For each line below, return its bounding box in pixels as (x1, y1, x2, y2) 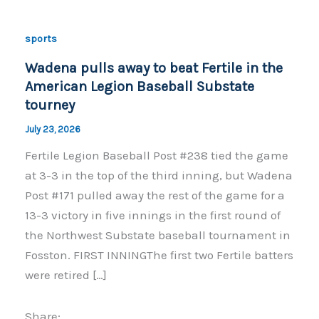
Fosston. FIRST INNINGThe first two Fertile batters (24, 247, 293, 262)
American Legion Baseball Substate (24, 78, 254, 95)
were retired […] (24, 267, 107, 282)
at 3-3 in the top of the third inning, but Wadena (24, 167, 293, 182)
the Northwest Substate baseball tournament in (24, 227, 291, 242)
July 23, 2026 (24, 123, 80, 135)
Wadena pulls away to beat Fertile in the (24, 59, 283, 76)
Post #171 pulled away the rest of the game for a (24, 187, 285, 202)
